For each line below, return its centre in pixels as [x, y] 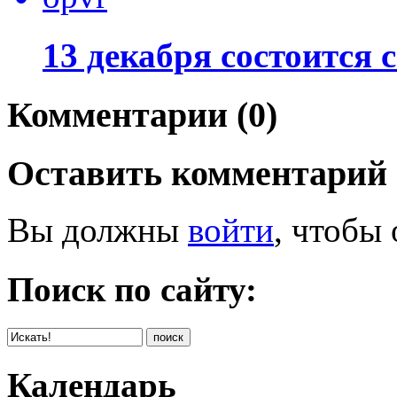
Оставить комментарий [197, 173]
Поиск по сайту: [132, 289]
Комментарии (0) [142, 115]
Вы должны [97, 230]
